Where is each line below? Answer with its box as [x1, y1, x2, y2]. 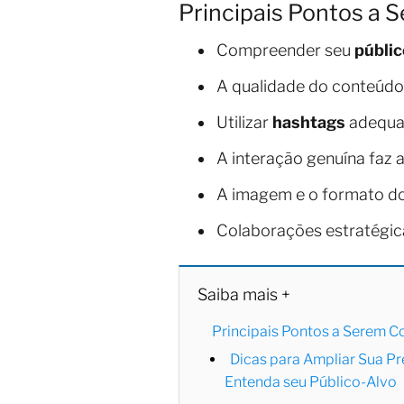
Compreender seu [216, 40, 354, 60]
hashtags [272, 112, 345, 132]
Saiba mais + [197, 284, 290, 304]
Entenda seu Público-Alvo [225, 372, 397, 390]
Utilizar [216, 112, 272, 132]
